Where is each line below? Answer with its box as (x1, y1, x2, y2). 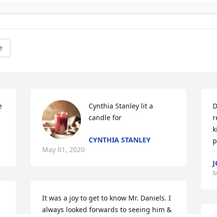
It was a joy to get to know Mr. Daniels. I (42, 193, 171, 203)
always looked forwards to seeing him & (42, 205, 172, 215)
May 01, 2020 (42, 145, 85, 155)
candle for (89, 113, 122, 123)
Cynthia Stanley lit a (89, 101, 154, 111)
